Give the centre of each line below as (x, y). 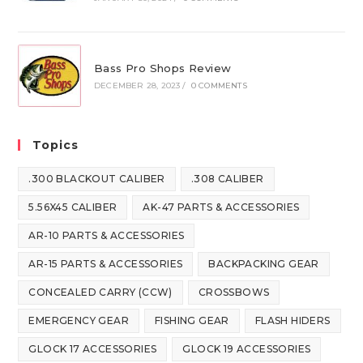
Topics (56, 145)
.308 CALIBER (227, 179)
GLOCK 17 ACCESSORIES (93, 349)
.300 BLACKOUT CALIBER (97, 179)
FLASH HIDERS (293, 321)
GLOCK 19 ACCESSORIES (247, 349)
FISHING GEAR (192, 321)
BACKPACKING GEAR (264, 264)
